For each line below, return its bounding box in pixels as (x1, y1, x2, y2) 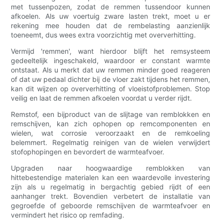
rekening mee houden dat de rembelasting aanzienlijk (11, 21, 210, 30)
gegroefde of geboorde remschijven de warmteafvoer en (11, 201, 210, 210)
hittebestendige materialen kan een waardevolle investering (11, 173, 210, 182)
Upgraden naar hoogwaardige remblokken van (11, 164, 210, 173)
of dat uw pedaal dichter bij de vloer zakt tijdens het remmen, (11, 75, 210, 84)
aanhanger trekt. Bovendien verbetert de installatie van (11, 192, 210, 201)
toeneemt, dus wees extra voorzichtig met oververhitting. (11, 31, 196, 39)
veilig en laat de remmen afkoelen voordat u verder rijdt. (11, 94, 192, 103)
